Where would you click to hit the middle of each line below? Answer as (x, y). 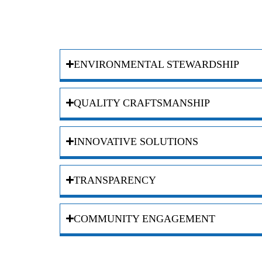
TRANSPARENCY (115, 180)
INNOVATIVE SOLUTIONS (136, 141)
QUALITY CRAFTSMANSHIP (142, 103)
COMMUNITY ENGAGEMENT (145, 218)
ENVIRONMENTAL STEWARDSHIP (157, 64)
